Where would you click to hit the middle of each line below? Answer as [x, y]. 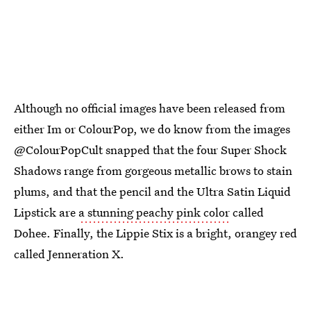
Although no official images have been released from [150, 108]
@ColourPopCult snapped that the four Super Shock [150, 150]
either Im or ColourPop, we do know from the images [152, 129]
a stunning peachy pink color [154, 212]
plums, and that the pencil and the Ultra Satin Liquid [152, 191]
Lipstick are [46, 212]
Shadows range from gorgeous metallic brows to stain [153, 170]
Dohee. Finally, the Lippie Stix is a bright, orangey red [155, 233]
